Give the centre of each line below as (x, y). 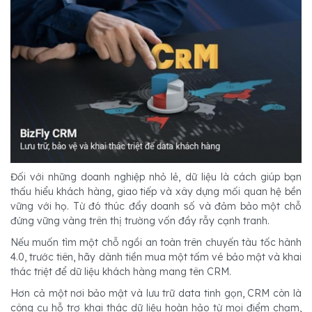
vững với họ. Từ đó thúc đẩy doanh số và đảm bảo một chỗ (156, 206)
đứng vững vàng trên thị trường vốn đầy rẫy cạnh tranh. (140, 220)
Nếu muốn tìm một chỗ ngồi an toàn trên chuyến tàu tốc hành (156, 242)
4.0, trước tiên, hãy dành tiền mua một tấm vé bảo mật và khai (156, 257)
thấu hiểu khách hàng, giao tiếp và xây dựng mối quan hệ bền (156, 191)
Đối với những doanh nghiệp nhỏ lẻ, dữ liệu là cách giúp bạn (156, 177)
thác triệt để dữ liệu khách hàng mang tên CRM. (121, 271)
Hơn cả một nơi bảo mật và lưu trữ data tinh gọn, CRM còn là (156, 293)
